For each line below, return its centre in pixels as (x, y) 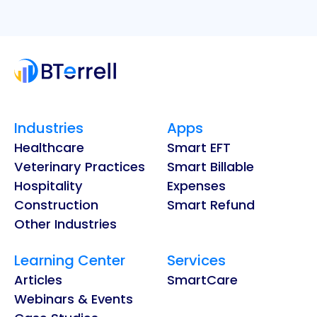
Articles (38, 279)
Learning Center (70, 260)
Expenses (196, 185)
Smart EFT (199, 147)
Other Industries (65, 224)
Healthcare (49, 147)
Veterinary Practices (80, 166)
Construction (56, 204)
